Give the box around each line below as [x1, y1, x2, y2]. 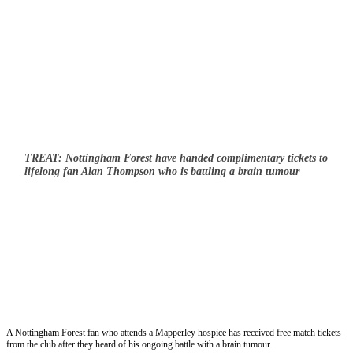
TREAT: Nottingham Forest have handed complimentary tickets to [24, 152, 328, 164]
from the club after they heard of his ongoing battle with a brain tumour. [6, 339, 272, 351]
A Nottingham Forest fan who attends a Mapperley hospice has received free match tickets [6, 327, 341, 339]
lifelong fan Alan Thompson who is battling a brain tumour [24, 165, 299, 177]
